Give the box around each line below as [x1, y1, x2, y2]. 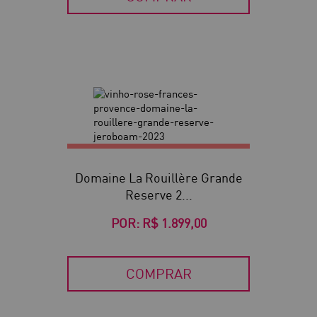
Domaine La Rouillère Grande [74, 170, 243, 187]
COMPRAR [125, 265, 192, 283]
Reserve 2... [125, 187, 192, 204]
